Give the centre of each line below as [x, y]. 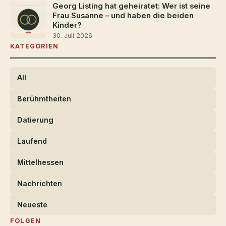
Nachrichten [40, 183]
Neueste [32, 204]
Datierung [35, 120]
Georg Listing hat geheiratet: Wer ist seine [131, 6]
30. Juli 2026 [72, 35]
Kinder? [67, 25]
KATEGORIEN [35, 46]
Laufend [32, 141]
